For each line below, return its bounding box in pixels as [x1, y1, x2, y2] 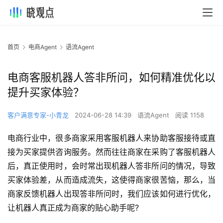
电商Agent [28, 43, 57, 51]
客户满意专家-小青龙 [7, 111, 69, 119]
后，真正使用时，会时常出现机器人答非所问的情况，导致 [7, 161, 216, 171]
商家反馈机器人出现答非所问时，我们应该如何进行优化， [7, 189, 216, 199]
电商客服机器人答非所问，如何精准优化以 [7, 71, 216, 84]
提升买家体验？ [7, 86, 84, 99]
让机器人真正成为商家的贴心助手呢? [7, 203, 139, 213]
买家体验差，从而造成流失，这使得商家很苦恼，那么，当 [7, 175, 216, 185]
